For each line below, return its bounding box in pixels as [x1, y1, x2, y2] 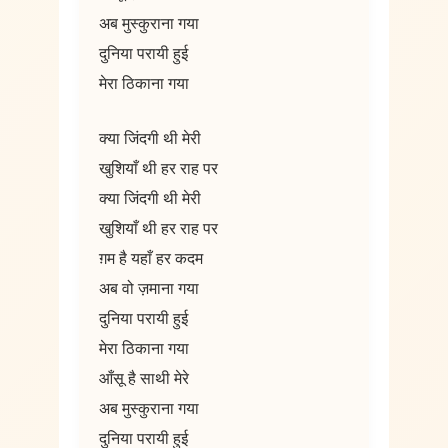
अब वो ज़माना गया [98, 277, 199, 302]
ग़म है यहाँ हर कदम [98, 247, 203, 272]
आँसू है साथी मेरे [98, 367, 189, 392]
